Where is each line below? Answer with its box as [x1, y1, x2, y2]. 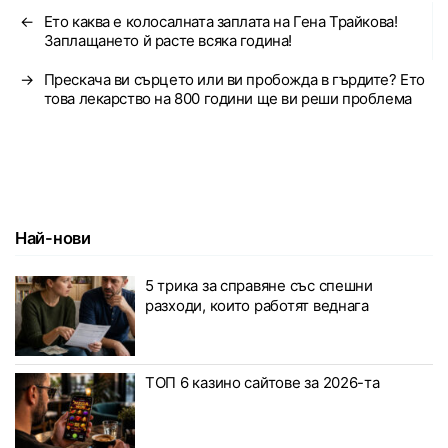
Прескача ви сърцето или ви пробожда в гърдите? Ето [43, 70, 425, 90]
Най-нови [15, 228, 91, 249]
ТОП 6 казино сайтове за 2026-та [145, 373, 380, 393]
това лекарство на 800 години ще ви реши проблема [43, 89, 412, 109]
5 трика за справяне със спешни [145, 276, 373, 296]
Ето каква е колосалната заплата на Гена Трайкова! [43, 12, 398, 32]
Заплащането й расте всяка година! [43, 31, 292, 51]
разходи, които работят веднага [145, 296, 369, 316]
